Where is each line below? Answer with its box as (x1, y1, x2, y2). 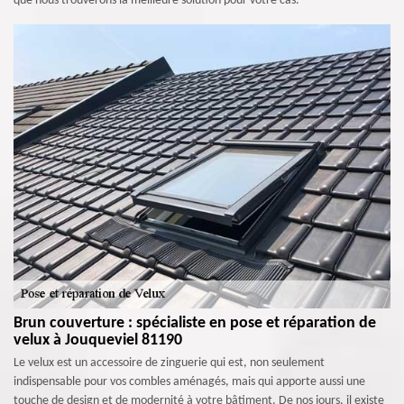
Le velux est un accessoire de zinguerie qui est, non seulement (14, 356, 325, 371)
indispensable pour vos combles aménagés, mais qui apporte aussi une (14, 375, 365, 390)
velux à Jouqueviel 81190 (14, 332, 182, 350)
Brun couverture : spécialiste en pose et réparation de (14, 315, 376, 333)
